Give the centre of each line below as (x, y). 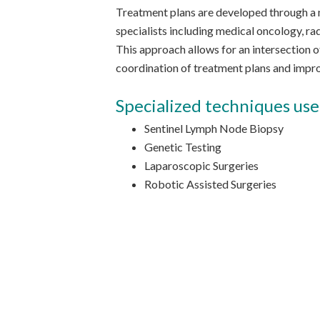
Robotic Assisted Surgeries (210, 184)
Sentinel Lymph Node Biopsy (214, 128)
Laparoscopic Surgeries (201, 165)
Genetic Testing (183, 147)
